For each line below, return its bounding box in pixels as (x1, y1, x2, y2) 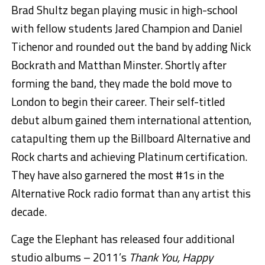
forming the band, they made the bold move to (11, 75, 232, 92)
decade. (11, 203, 47, 221)
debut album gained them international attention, (11, 111, 251, 129)
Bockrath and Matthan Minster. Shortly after (11, 56, 227, 74)
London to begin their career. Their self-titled (11, 93, 225, 111)
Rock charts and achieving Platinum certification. (11, 148, 247, 166)
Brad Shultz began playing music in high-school (11, 1, 238, 19)
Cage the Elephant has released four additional (11, 230, 235, 248)
